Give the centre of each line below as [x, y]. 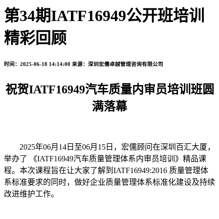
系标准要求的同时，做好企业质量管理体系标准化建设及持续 [109, 182]
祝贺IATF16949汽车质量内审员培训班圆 [109, 90]
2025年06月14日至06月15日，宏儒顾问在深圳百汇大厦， [109, 147]
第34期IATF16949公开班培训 [104, 16]
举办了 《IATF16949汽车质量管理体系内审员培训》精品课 [105, 159]
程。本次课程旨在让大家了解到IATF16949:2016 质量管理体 [106, 171]
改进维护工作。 [31, 194]
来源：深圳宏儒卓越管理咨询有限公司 [118, 64]
